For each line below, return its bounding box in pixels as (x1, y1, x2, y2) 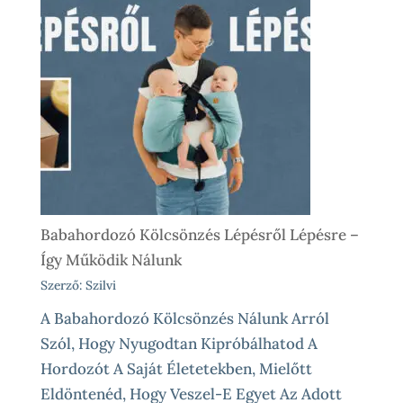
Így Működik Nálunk (40, 250, 182, 271)
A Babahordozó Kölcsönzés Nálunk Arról (40, 308, 329, 328)
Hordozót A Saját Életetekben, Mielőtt (40, 358, 312, 379)
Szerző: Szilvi (40, 277, 116, 294)
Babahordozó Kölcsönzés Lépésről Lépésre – (40, 225, 359, 246)
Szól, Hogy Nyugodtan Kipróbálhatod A (40, 333, 318, 354)
